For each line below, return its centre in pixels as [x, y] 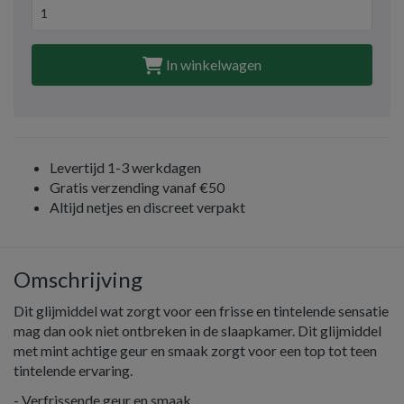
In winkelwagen [212, 64]
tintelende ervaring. [73, 370]
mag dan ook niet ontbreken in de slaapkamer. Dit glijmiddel [197, 331]
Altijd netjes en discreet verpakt [147, 207]
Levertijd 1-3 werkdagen [125, 167]
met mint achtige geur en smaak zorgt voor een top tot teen [195, 350]
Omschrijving [78, 279]
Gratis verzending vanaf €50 [137, 187]
